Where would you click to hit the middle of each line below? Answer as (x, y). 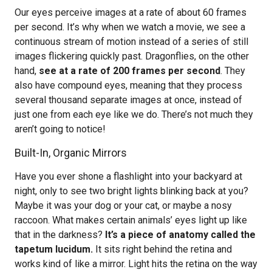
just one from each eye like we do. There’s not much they (134, 114)
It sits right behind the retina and (162, 249)
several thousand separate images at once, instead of (128, 100)
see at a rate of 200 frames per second (130, 71)
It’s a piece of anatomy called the (180, 235)
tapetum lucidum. (54, 249)
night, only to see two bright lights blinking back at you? (131, 191)
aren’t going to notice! (60, 129)
